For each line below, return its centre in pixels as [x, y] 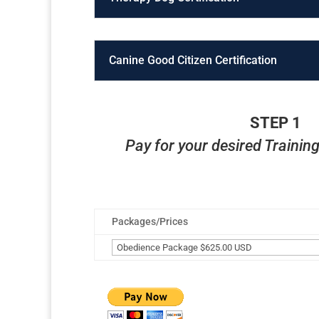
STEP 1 [276, 122]
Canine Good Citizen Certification [193, 60]
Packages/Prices [150, 221]
